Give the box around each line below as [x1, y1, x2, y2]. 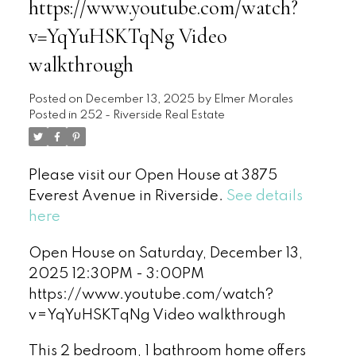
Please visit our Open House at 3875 [28, 168, 277, 183]
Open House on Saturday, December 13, [28, 246, 303, 261]
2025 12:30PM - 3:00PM [28, 266, 204, 281]
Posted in [28, 109, 77, 121]
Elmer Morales [213, 93, 293, 105]
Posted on [28, 93, 85, 105]
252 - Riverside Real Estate [79, 109, 225, 121]
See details [226, 188, 303, 203]
